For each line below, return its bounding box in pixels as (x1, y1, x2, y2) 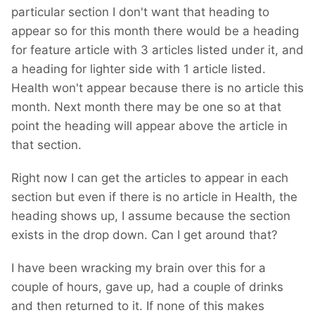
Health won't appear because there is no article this (11, 81, 304, 96)
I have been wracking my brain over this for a (11, 261, 266, 276)
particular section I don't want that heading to (11, 5, 269, 20)
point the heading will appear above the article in (11, 119, 288, 134)
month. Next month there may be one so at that (11, 100, 281, 115)
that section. (11, 138, 82, 153)
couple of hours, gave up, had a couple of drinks (11, 280, 283, 295)
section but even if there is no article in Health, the (11, 190, 297, 205)
